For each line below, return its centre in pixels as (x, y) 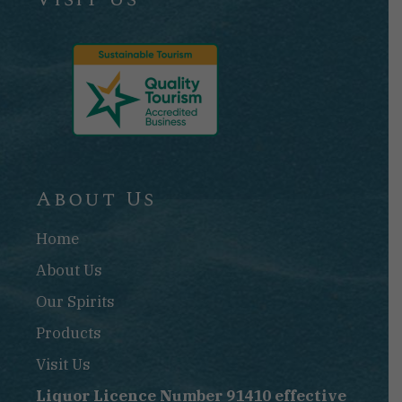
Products (69, 333)
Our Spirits (75, 302)
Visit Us (63, 365)
